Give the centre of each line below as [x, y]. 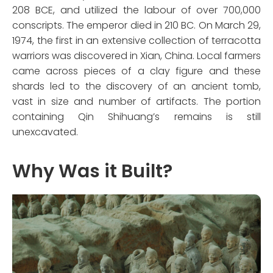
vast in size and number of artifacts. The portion [136, 101]
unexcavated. [45, 132]
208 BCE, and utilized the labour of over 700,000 [136, 10]
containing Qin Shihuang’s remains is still [136, 116]
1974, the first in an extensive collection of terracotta [136, 40]
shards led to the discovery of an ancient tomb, [136, 86]
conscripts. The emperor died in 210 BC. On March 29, [136, 25]
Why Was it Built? [92, 171]
